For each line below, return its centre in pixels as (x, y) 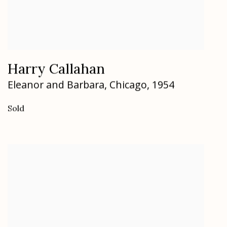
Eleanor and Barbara (56, 85)
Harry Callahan (56, 69)
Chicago (128, 85)
